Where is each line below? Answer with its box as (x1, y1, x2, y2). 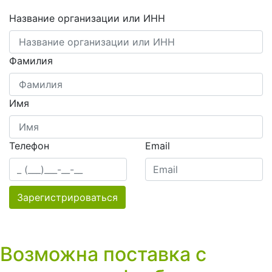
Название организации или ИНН (9, 12, 165, 25)
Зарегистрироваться (17, 191, 118, 204)
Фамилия (9, 55, 53, 67)
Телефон (9, 140, 49, 152)
